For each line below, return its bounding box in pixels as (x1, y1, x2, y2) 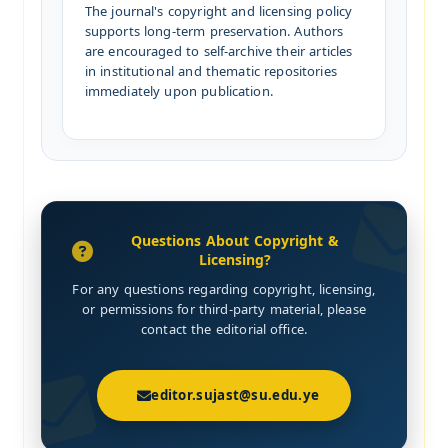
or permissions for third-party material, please (82, 297, 366, 323)
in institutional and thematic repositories (84, 59, 337, 85)
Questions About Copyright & (130, 228, 339, 256)
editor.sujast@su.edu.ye (151, 382, 320, 408)
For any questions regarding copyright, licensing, (72, 277, 376, 303)
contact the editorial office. (141, 317, 307, 343)
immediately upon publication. (84, 79, 273, 105)
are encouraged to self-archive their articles (84, 39, 353, 65)
